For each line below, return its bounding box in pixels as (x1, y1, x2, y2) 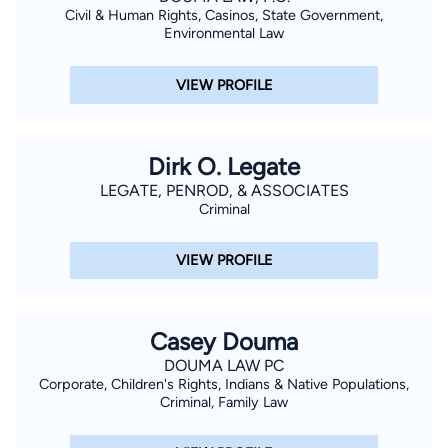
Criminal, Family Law (160, 392, 288, 411)
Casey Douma (150, 326, 298, 356)
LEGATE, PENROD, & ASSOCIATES (99, 180, 349, 200)
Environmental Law (164, 24, 284, 43)
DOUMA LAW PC (163, 355, 285, 375)
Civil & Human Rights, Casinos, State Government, (65, 6, 383, 25)
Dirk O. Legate (148, 151, 300, 181)
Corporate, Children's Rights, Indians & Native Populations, (39, 374, 409, 393)
